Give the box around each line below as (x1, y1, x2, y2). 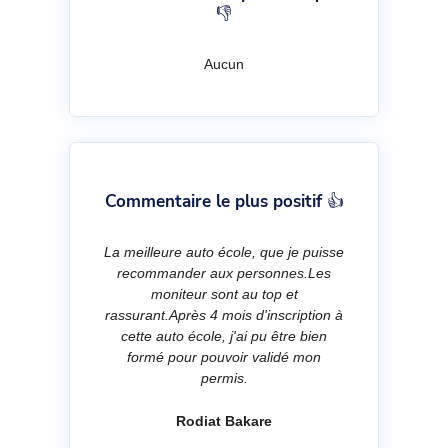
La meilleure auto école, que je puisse (104, 244, 344, 261)
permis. (200, 370, 248, 387)
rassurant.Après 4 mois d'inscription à (105, 307, 343, 324)
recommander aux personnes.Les (117, 265, 331, 282)
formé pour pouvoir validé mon (127, 349, 321, 366)
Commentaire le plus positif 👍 (104, 190, 344, 214)
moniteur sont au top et (150, 286, 298, 303)
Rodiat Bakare (176, 413, 272, 430)
